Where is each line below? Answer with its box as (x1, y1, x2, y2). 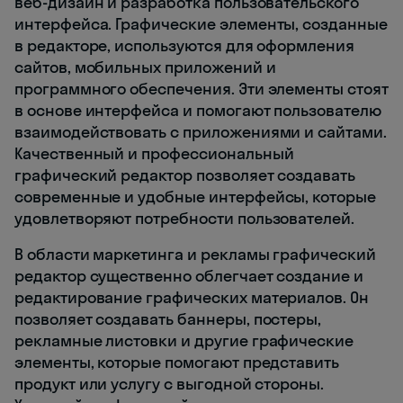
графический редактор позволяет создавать (14, 164, 356, 185)
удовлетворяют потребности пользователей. (14, 207, 355, 228)
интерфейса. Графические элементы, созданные (14, 13, 388, 34)
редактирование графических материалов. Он (14, 286, 369, 308)
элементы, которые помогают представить (14, 351, 340, 372)
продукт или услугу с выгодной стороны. (14, 372, 325, 394)
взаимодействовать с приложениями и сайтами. (14, 121, 387, 142)
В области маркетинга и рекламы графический (14, 243, 376, 264)
